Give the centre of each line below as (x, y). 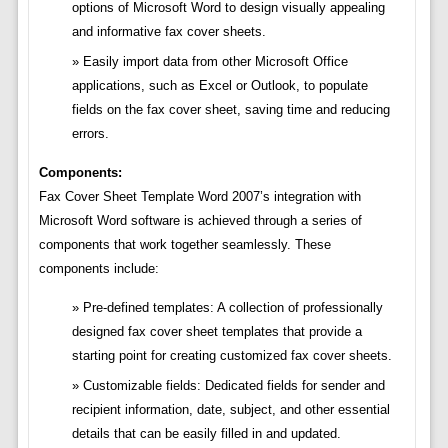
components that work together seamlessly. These (184, 245)
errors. (90, 134)
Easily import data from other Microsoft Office (215, 62)
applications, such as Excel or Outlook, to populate (219, 86)
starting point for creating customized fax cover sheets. (231, 356)
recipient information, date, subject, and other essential (230, 410)
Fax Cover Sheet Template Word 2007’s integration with (199, 197)
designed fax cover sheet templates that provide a (216, 332)
